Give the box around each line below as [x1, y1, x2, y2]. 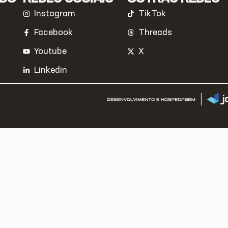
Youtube [34, 46, 67, 56]
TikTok [138, 9, 166, 18]
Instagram [34, 9, 76, 18]
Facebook [34, 27, 73, 37]
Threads [138, 27, 173, 37]
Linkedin [34, 65, 68, 75]
